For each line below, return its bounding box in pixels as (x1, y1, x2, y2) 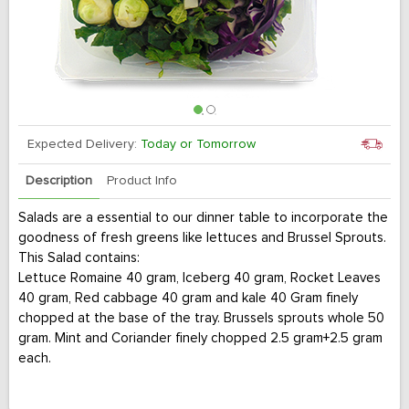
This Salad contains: (18, 251, 140, 265)
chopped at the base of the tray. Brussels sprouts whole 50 (18, 311, 384, 325)
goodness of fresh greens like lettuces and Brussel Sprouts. (18, 231, 386, 245)
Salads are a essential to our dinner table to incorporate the (18, 211, 388, 225)
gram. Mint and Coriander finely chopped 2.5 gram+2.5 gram (18, 331, 383, 345)
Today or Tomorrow (141, 138, 256, 151)
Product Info (107, 174, 177, 187)
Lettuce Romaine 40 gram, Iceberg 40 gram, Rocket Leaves (18, 271, 381, 285)
